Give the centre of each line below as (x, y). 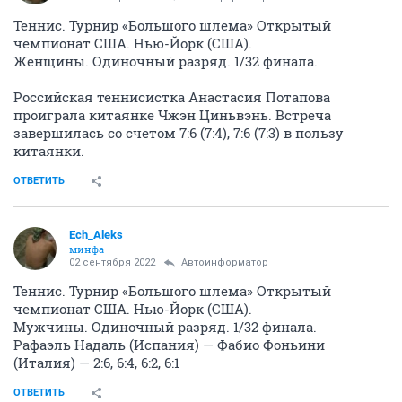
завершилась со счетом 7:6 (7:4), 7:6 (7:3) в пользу (179, 132)
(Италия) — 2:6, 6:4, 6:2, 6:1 (96, 362)
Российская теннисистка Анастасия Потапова (172, 96)
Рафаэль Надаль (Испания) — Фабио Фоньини (169, 344)
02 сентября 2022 (112, 262)
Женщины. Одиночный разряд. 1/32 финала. (166, 61)
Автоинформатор (225, 262)
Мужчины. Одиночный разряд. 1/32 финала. (165, 326)
